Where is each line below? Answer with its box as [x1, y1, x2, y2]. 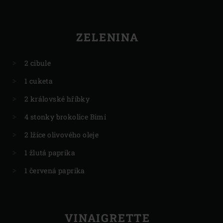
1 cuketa [24, 76, 53, 86]
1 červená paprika [24, 165, 85, 175]
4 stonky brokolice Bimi [24, 111, 107, 121]
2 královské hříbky [24, 94, 90, 104]
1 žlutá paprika [24, 147, 75, 157]
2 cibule [24, 58, 51, 68]
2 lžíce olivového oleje [24, 129, 99, 139]
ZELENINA [76, 29, 139, 44]
